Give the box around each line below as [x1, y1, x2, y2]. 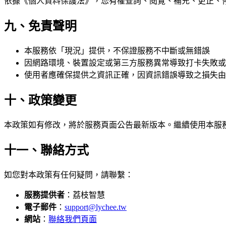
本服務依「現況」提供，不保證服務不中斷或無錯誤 [24, 46, 210, 55]
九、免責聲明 [4, 20, 77, 33]
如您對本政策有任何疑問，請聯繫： [4, 170, 133, 179]
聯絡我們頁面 [48, 214, 97, 223]
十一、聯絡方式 [4, 143, 89, 157]
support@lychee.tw [65, 202, 127, 211]
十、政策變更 [4, 94, 77, 107]
